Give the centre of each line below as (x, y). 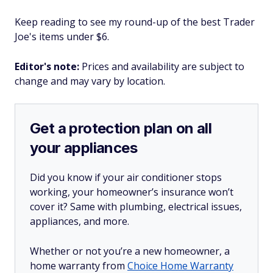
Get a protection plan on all (121, 128)
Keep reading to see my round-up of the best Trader (135, 22)
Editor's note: (48, 66)
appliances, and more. (80, 221)
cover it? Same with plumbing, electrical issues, (136, 207)
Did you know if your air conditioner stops (126, 177)
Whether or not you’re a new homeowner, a (130, 251)
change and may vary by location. (90, 81)
